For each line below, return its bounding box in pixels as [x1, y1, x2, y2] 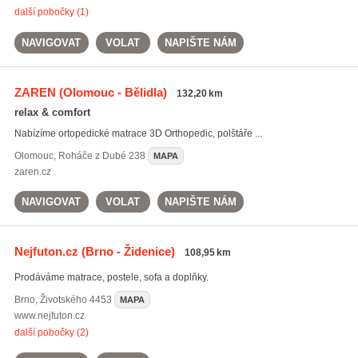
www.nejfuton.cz [14, 310, 85, 321]
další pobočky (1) [14, 6, 89, 18]
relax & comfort [14, 106, 90, 118]
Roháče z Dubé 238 [58, 150, 145, 161]
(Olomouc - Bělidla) [55, 86, 167, 99]
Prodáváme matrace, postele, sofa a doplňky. [14, 272, 209, 283]
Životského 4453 [39, 294, 112, 305]
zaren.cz [14, 166, 51, 177]
